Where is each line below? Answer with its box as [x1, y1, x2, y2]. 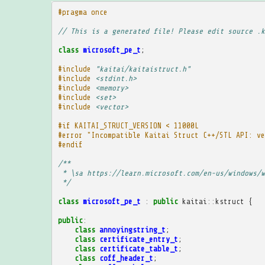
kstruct [215, 196, 244, 206]
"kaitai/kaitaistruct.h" [95, 64, 190, 73]
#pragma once [57, 7, 108, 17]
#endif [57, 140, 83, 149]
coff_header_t [99, 253, 153, 263]
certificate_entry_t [99, 234, 178, 244]
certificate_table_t [99, 244, 178, 253]
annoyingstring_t [99, 225, 166, 234]
